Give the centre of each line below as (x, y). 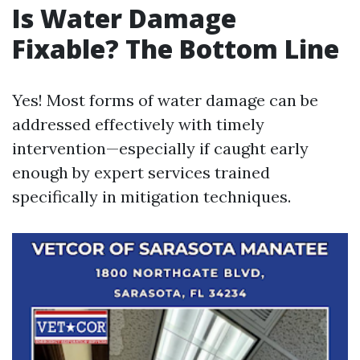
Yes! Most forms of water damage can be (165, 100)
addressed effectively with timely (138, 124)
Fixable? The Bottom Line (176, 49)
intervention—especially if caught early (160, 148)
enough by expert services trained (141, 172)
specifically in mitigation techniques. (151, 196)
